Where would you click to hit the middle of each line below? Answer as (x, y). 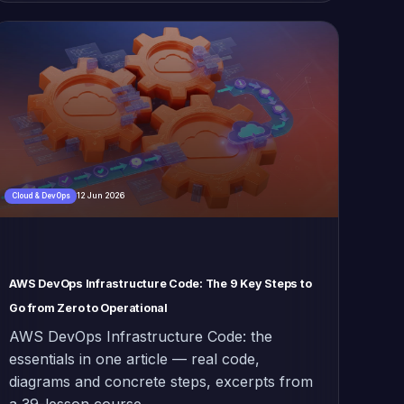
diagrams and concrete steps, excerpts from (161, 381)
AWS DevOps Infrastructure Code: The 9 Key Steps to (161, 283)
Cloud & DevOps (41, 196)
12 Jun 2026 (101, 196)
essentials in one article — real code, (135, 358)
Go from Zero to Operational (88, 308)
